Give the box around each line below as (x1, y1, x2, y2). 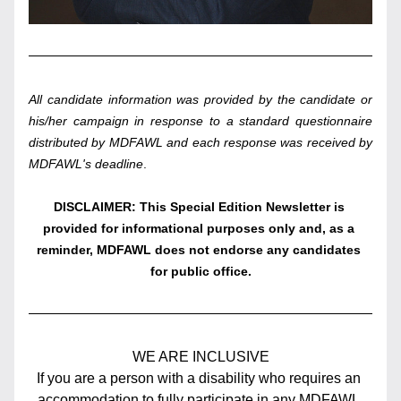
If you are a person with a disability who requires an (37, 371, 361, 386)
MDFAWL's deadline (29, 157, 143, 171)
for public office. (149, 264, 252, 278)
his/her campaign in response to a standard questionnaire (29, 114, 372, 128)
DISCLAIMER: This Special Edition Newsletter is (53, 200, 345, 214)
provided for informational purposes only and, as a (43, 221, 354, 235)
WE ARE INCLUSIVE (132, 349, 269, 364)
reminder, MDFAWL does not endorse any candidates (37, 243, 361, 257)
